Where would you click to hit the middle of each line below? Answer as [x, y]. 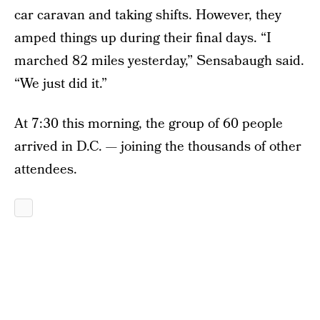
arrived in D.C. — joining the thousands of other [158, 147]
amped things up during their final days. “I [143, 38]
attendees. [46, 170]
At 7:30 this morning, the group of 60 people [149, 124]
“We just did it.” [61, 84]
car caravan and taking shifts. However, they [148, 15]
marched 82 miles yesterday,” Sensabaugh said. [159, 61]
